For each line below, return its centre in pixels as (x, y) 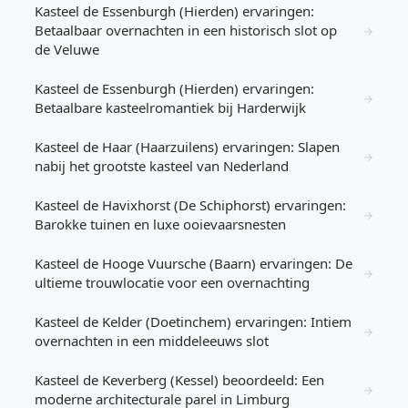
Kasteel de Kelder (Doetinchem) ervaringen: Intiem (193, 321)
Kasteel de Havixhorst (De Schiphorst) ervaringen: (190, 205)
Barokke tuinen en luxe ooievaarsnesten (160, 224)
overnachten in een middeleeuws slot (152, 341)
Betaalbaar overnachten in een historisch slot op (186, 30)
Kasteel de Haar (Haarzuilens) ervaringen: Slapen (187, 147)
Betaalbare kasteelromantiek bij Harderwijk (170, 107)
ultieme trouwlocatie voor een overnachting (172, 282)
